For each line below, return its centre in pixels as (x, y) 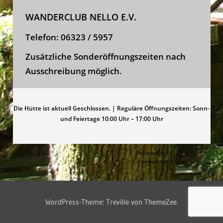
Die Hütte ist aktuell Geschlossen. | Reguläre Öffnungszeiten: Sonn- (111, 109)
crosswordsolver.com (162, 162)
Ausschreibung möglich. (73, 71)
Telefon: (43, 37)
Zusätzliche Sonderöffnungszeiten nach (105, 57)
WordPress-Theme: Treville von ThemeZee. (111, 202)
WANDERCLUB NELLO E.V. (81, 17)
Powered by (151, 153)
